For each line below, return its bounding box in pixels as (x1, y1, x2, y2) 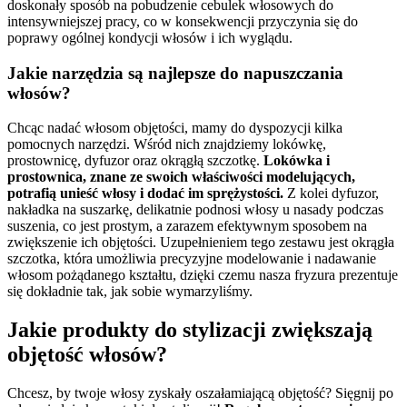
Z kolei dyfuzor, (283, 185, 379, 202)
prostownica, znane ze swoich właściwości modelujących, (7, 169, 355, 185)
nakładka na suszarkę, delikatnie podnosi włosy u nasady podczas (7, 202, 383, 218)
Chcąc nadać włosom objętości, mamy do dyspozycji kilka (7, 120, 342, 136)
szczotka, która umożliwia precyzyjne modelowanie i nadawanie (7, 251, 376, 267)
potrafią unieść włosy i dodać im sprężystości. (7, 185, 283, 202)
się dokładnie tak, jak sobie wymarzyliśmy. (7, 283, 253, 300)
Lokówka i (263, 153, 330, 169)
